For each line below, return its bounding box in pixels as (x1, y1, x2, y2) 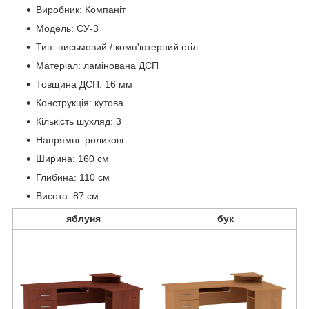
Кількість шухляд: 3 (36, 115, 121, 127)
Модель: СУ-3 (36, 22, 99, 34)
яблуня (66, 212, 101, 224)
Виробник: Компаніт (36, 3, 126, 15)
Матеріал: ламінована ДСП (36, 59, 159, 71)
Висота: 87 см (36, 190, 99, 201)
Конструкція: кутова (36, 97, 123, 108)
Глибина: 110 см (36, 171, 110, 183)
